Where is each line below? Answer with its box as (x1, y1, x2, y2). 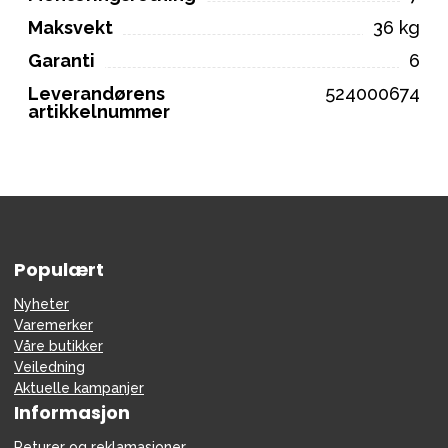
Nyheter (14, 295, 69, 312)
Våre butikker (14, 337, 103, 354)
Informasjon (14, 399, 130, 425)
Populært (14, 256, 104, 282)
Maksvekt (28, 16, 113, 38)
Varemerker (14, 316, 93, 333)
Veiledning (14, 358, 85, 375)
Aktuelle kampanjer (14, 379, 144, 396)
